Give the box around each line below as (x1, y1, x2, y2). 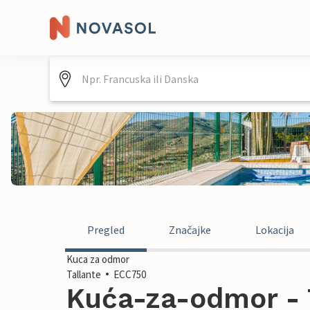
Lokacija (255, 223, 294, 237)
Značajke (169, 223, 211, 237)
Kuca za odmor (66, 253, 129, 266)
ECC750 (113, 268, 146, 281)
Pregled (87, 223, 125, 237)
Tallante (66, 268, 101, 281)
